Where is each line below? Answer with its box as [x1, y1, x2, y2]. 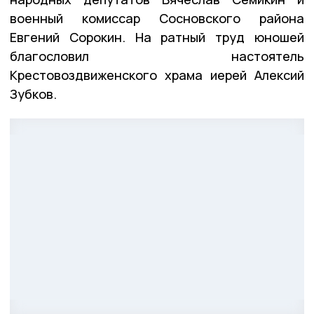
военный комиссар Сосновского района [10, 10, 304, 27]
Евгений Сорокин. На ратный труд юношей [10, 29, 304, 46]
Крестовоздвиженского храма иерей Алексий [10, 67, 304, 84]
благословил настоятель [10, 48, 304, 65]
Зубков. [10, 86, 57, 103]
